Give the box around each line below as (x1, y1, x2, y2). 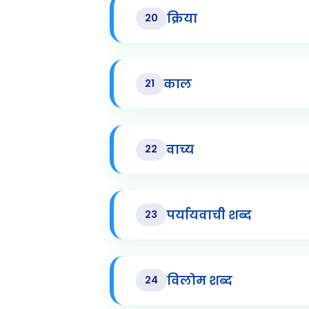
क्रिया (166, 10, 197, 27)
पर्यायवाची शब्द (166, 206, 252, 223)
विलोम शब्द (166, 272, 232, 289)
